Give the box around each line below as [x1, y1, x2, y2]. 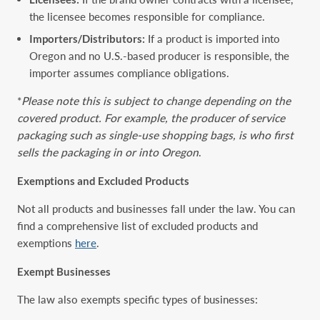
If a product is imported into [145, 31, 281, 45]
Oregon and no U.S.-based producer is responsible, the [29, 49, 290, 62]
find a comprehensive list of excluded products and [17, 219, 258, 233]
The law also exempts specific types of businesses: [17, 293, 258, 306]
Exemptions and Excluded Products [17, 174, 189, 187]
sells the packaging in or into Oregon [17, 146, 199, 159]
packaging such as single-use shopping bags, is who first [17, 129, 294, 142]
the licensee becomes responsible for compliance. [29, 10, 266, 24]
